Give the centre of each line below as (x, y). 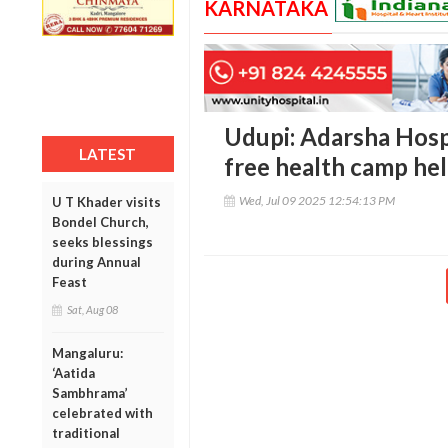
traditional (86, 432)
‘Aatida (73, 372)
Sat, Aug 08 (92, 309)
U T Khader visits (106, 201)
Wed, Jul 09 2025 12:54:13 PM (316, 201)
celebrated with (102, 412)
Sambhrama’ (90, 392)
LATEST (108, 153)
